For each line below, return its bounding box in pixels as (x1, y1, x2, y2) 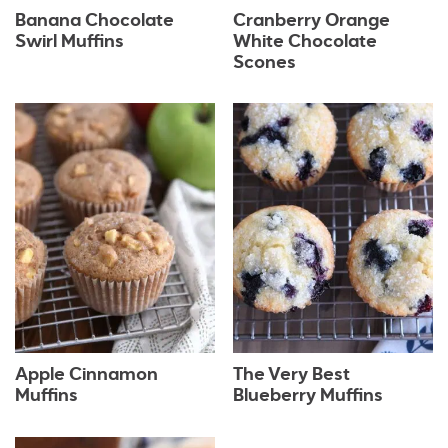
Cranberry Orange (232, 11, 390, 30)
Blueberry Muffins (232, 387, 383, 406)
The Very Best (232, 366, 350, 385)
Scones (232, 53, 296, 72)
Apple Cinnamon (15, 366, 159, 385)
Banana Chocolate (15, 11, 175, 30)
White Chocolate (232, 32, 377, 51)
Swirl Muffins (15, 32, 125, 51)
